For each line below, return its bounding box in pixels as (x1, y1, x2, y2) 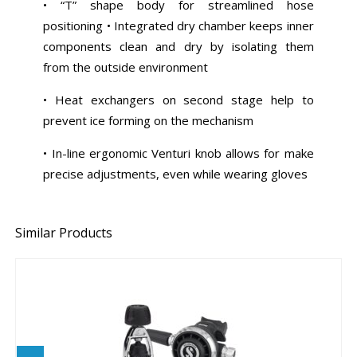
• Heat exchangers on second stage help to (43, 92, 314, 108)
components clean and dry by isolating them (43, 38, 314, 55)
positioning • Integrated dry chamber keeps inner (43, 18, 314, 34)
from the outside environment (43, 59, 212, 76)
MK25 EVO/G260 (127, 329, 227, 354)
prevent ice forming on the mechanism (43, 112, 257, 129)
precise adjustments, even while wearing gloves (43, 166, 308, 182)
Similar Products (15, 224, 113, 242)
